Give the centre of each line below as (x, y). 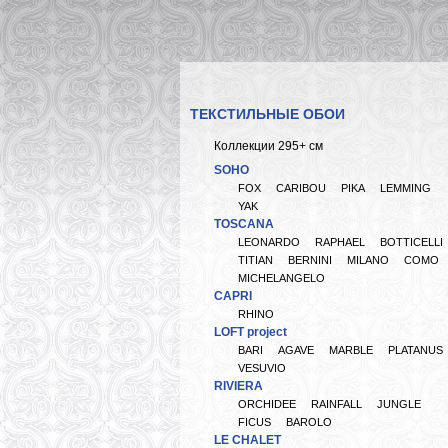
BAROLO (309, 422)
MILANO (368, 260)
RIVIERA (238, 386)
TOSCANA (244, 224)
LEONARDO (269, 242)
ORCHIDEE (267, 404)
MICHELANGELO (281, 278)
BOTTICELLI (411, 242)
